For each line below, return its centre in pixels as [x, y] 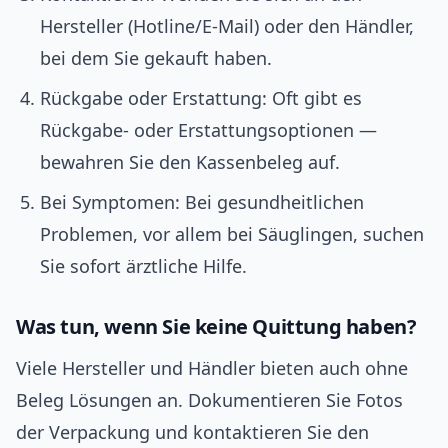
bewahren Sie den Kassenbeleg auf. [190, 162]
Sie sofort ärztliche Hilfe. [143, 266]
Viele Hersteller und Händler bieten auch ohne [212, 368]
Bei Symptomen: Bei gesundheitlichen [202, 202]
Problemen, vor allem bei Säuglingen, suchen [232, 234]
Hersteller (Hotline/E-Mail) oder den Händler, [227, 26]
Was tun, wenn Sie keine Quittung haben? [216, 327]
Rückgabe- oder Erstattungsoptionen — [208, 130]
